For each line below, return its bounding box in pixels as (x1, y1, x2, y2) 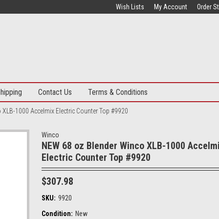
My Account (154, 3, 187, 11)
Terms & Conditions (88, 88, 148, 97)
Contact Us (38, 88, 72, 97)
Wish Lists (116, 3, 144, 11)
